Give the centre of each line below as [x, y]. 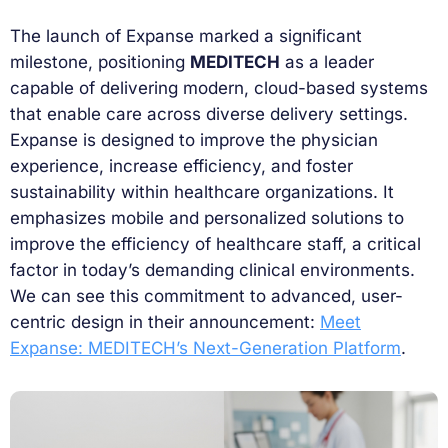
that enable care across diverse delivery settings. [209, 114]
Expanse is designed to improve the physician [194, 140]
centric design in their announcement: [165, 322]
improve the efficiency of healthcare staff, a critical [215, 244]
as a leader [327, 62]
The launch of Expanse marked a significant [186, 36]
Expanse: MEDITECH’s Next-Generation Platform [205, 348]
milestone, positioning [100, 62]
